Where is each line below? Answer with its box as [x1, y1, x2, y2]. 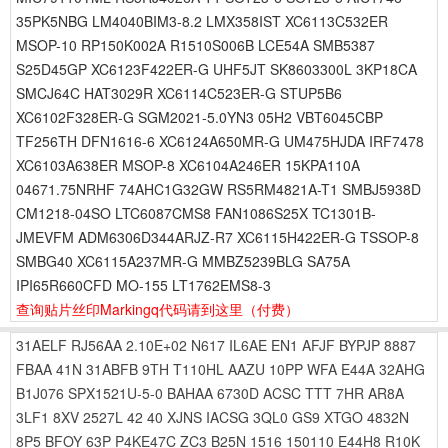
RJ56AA [71, 335, 122, 355]
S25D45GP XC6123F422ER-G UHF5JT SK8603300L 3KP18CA [16, 59, 417, 79]
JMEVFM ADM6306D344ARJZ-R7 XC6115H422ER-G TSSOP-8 [16, 227, 419, 247]
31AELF [16, 335, 67, 355]
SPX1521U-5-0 [68, 383, 163, 403]
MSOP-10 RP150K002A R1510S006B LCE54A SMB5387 [16, 35, 375, 55]
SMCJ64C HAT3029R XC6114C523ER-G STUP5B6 [16, 83, 342, 103]
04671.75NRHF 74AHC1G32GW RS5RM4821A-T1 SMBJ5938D [16, 179, 421, 199]
